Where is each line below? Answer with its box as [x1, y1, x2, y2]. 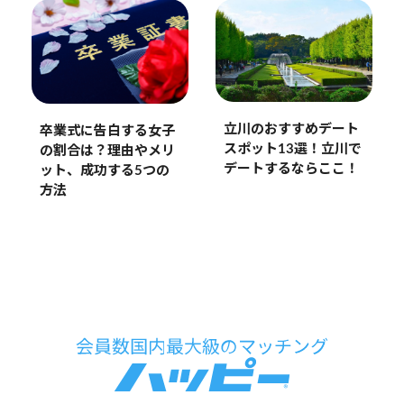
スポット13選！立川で [223, 142, 362, 156]
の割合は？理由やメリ [39, 143, 175, 158]
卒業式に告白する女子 [39, 124, 175, 138]
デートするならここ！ [223, 161, 359, 176]
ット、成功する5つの [39, 163, 170, 178]
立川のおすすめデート [223, 122, 359, 136]
